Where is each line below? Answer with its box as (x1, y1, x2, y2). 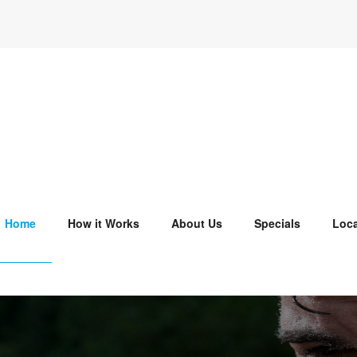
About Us (171, 215, 222, 231)
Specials (254, 215, 300, 231)
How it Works (68, 215, 139, 231)
